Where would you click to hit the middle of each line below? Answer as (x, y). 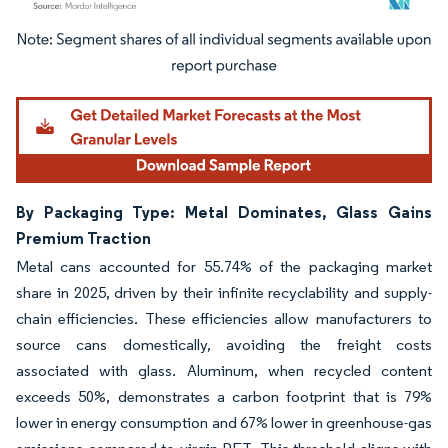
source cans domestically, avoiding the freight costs (224, 345)
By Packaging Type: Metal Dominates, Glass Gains (224, 212)
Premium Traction (83, 238)
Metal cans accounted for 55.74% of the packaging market (224, 267)
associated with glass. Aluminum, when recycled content (224, 371)
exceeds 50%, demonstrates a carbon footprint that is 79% (224, 397)
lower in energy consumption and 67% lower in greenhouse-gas (224, 423)
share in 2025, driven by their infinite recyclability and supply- (224, 293)
